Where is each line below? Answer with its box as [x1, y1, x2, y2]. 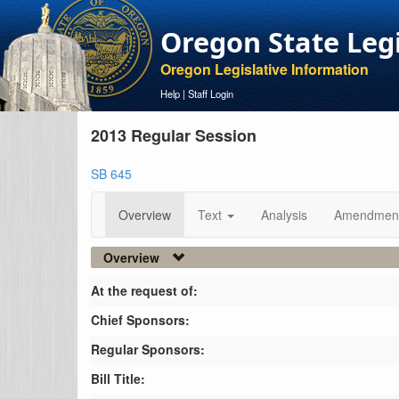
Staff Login [188, 86, 233, 101]
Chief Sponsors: [91, 311, 190, 329]
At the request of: [91, 281, 198, 299]
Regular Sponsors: [91, 340, 205, 358]
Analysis [261, 206, 307, 224]
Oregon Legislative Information [160, 59, 369, 79]
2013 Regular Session [91, 124, 256, 147]
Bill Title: [91, 370, 145, 387]
